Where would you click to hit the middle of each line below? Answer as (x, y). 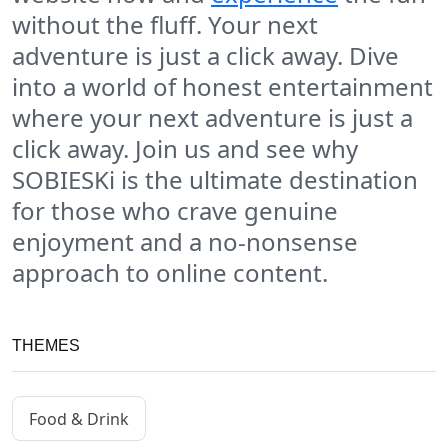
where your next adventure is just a (212, 118)
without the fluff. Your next (165, 25)
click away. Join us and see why (185, 149)
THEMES (46, 346)
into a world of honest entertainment (222, 87)
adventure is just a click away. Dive (205, 56)
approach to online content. (170, 273)
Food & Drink (79, 418)
